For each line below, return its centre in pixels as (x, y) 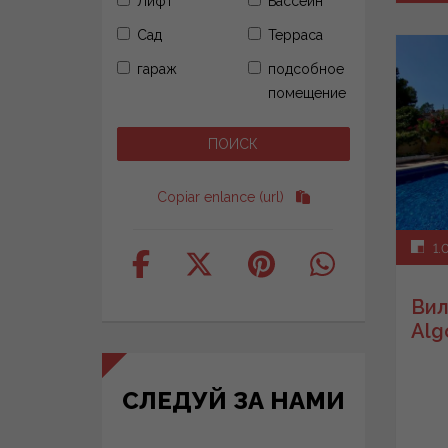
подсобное (306, 69)
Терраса (296, 35)
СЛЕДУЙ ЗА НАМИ (233, 400)
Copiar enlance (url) (220, 197)
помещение (307, 93)
